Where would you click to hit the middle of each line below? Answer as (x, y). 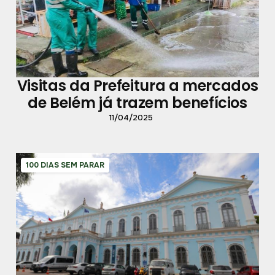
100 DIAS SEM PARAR (65, 165)
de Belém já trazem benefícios (137, 103)
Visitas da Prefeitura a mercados (137, 85)
